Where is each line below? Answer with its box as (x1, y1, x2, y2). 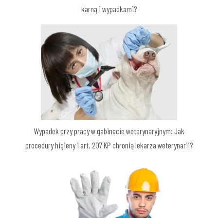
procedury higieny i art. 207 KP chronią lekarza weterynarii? (25, 140, 193, 150)
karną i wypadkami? (81, 4, 137, 14)
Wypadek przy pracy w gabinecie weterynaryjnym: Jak (34, 126, 184, 136)
